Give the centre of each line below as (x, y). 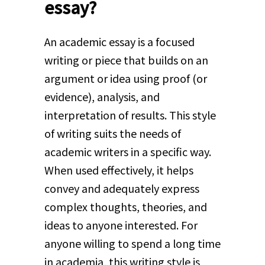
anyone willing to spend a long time (132, 243)
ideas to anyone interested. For (121, 225)
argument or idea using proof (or (125, 78)
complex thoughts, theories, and (125, 207)
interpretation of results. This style (130, 115)
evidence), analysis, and (102, 97)
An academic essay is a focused (119, 42)
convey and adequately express (122, 188)
